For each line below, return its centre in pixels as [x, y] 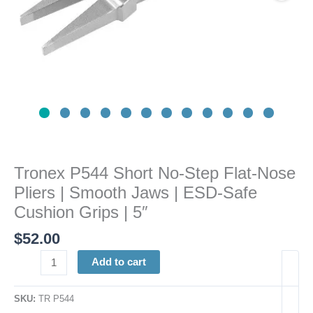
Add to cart [118, 262]
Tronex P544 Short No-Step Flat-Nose [155, 173]
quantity [31, 158]
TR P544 [56, 299]
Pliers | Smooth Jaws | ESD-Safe [136, 192]
